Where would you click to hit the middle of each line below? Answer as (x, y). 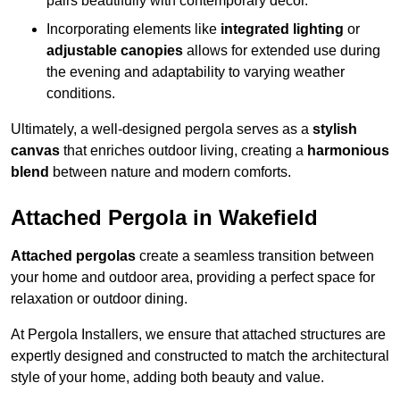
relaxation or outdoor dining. (99, 299)
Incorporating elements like (133, 29)
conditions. (81, 94)
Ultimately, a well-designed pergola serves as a (162, 129)
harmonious (348, 151)
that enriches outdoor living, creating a (183, 151)
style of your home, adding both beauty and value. (167, 378)
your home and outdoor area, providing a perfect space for (193, 278)
